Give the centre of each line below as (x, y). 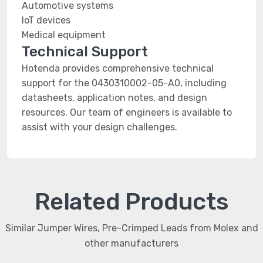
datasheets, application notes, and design (114, 98)
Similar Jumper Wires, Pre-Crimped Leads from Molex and (131, 228)
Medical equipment (64, 35)
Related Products (131, 202)
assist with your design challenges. (100, 127)
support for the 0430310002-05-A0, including (124, 83)
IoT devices (46, 20)
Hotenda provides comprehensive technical (118, 68)
